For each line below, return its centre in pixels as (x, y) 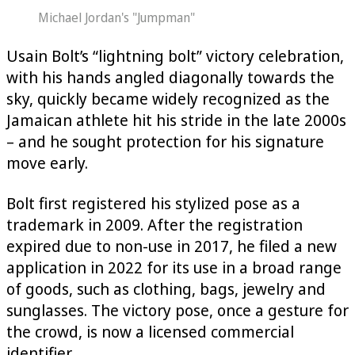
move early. (47, 162)
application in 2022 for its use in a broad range (174, 267)
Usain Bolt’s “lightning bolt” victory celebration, (175, 55)
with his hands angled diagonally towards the (170, 77)
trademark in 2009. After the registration (155, 224)
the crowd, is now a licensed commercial (150, 331)
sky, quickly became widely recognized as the (168, 98)
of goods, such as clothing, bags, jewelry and (166, 288)
